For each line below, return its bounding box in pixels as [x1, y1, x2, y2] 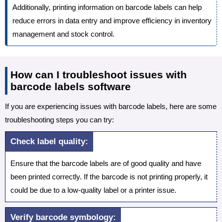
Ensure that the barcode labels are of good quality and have [10, 159, 201, 168]
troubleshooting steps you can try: [5, 115, 114, 124]
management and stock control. [12, 30, 114, 39]
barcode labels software [10, 81, 131, 93]
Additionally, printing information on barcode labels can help [12, 3, 202, 12]
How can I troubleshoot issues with [10, 69, 187, 81]
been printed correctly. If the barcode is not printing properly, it [10, 172, 208, 181]
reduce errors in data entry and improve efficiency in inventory [12, 16, 212, 25]
